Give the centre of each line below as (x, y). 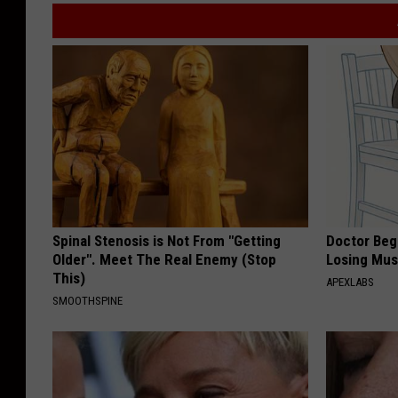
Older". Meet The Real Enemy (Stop (164, 259)
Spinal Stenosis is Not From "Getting (167, 240)
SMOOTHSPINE (88, 300)
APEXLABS (350, 282)
